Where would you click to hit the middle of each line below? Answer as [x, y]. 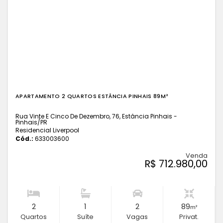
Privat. [189, 217]
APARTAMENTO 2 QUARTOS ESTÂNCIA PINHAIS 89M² [92, 96]
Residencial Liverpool [47, 130]
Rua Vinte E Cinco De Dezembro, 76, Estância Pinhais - [96, 116]
